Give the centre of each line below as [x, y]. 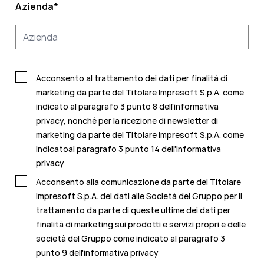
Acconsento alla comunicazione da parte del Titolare [138, 182]
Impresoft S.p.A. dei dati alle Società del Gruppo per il [139, 196]
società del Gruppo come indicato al [107, 239]
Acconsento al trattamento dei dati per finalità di [132, 78]
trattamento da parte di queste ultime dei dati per [133, 210]
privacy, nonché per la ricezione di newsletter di [127, 121]
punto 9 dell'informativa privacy [97, 253]
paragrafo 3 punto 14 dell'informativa [149, 149]
